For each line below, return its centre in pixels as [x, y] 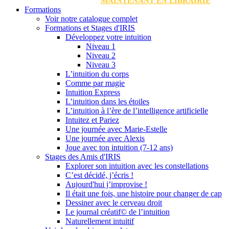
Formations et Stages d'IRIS [90, 28]
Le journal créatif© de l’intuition [118, 212]
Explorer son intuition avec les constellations [137, 166]
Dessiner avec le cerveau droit [114, 203]
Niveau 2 [101, 56]
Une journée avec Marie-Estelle [116, 129]
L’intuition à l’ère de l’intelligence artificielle [137, 111]
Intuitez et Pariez [92, 120]
